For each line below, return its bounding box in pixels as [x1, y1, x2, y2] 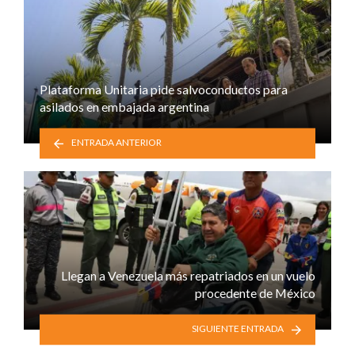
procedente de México [195, 285, 315, 301]
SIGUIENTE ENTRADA [191, 323, 284, 335]
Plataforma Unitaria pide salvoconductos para [40, 82, 288, 97]
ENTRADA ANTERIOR [71, 136, 162, 149]
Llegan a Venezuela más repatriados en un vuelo [61, 268, 315, 284]
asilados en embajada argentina [40, 99, 209, 115]
